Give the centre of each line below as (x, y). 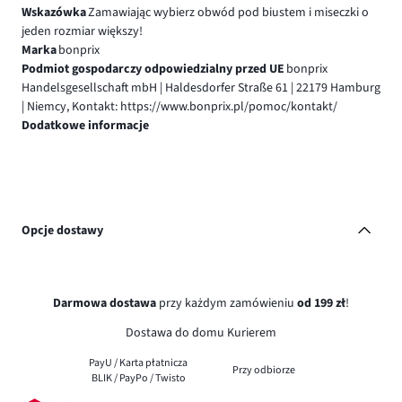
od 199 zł (321, 304)
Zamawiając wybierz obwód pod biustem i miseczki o (228, 12)
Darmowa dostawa (105, 304)
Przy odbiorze (264, 371)
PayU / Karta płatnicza (138, 363)
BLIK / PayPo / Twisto (138, 379)
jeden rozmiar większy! (82, 31)
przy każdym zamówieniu (227, 304)
